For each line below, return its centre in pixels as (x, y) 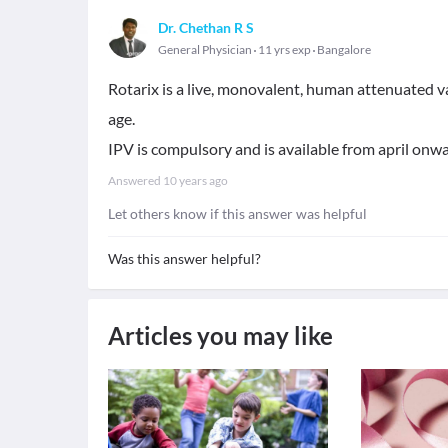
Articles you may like (220, 335)
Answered (135, 180)
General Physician (205, 49)
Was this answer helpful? (184, 258)
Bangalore (344, 49)
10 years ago (195, 180)
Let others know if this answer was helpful (237, 213)
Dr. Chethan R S (206, 27)
